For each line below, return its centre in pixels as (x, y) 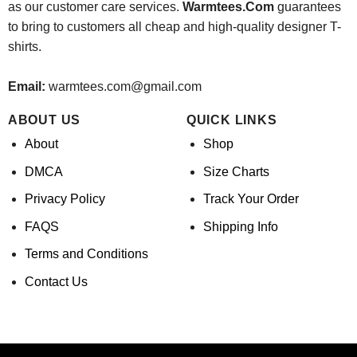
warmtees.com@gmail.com (125, 86)
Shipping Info (240, 226)
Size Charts (236, 171)
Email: (26, 86)
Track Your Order (251, 199)
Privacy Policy (65, 199)
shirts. (24, 46)
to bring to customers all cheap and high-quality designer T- (174, 26)
